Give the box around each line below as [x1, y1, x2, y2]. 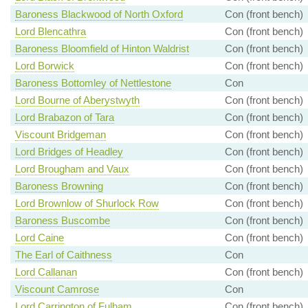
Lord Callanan [14, 266, 77, 278]
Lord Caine [14, 232, 64, 244]
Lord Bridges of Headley [14, 146, 123, 158]
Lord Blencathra [14, 25, 86, 38]
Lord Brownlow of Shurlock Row [14, 197, 159, 210]
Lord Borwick [14, 60, 74, 72]
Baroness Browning [14, 180, 103, 192]
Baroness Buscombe [14, 214, 110, 227]
